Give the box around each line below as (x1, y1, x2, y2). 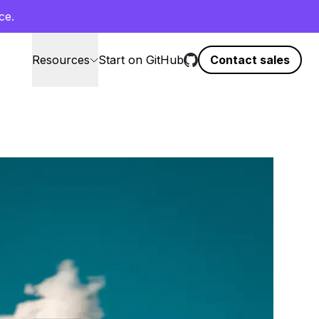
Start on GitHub (98, 53, 184, 67)
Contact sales (210, 53, 290, 67)
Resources (32, 53, 90, 67)
